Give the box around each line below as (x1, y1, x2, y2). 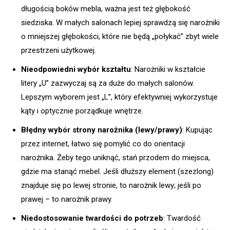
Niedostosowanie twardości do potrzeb (21, 214, 163, 223)
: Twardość (163, 214, 201, 223)
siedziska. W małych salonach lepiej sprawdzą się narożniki (21, 18, 220, 28)
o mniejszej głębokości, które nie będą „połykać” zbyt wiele (21, 32, 219, 42)
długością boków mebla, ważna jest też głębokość (21, 4, 190, 14)
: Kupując (182, 125, 213, 135)
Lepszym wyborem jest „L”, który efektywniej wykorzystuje (21, 92, 218, 102)
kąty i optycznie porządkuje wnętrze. (21, 106, 143, 116)
